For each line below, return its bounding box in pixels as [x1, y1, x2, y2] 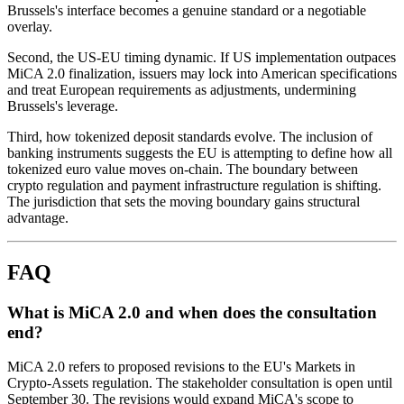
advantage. [7, 209, 69, 225]
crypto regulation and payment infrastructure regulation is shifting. [7, 177, 381, 193]
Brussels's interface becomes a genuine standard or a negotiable [7, 2, 366, 18]
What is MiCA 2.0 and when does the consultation [7, 302, 377, 322]
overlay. [7, 18, 52, 34]
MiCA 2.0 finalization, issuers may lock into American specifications [7, 65, 397, 81]
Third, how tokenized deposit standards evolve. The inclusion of [7, 128, 372, 144]
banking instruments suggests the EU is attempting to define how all [7, 144, 392, 161]
